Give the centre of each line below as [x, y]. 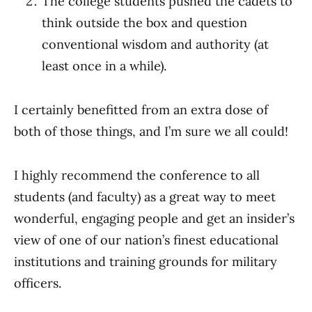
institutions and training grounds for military [146, 261]
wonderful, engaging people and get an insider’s [154, 218]
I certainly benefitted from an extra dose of [141, 109]
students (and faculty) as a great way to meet [145, 196]
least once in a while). [104, 65]
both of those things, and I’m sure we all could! [151, 131]
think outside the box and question [145, 22]
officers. [38, 283]
